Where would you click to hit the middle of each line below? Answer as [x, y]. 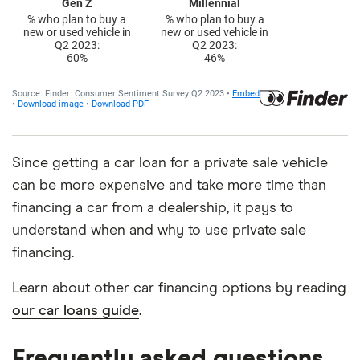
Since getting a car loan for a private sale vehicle [170, 163]
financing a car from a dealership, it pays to [153, 208]
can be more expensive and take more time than [169, 185]
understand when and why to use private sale [159, 230]
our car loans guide [76, 311]
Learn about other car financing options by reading [179, 288]
